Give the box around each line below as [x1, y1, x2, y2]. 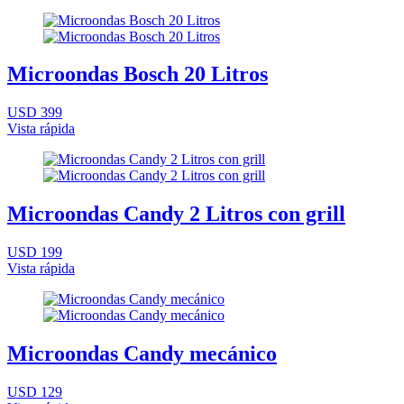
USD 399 [7, 105, 62, 121]
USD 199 [7, 244, 62, 261]
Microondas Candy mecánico [7, 342, 277, 366]
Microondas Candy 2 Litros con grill [7, 202, 345, 226]
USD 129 [7, 384, 62, 399]
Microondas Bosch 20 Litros [7, 62, 268, 87]
